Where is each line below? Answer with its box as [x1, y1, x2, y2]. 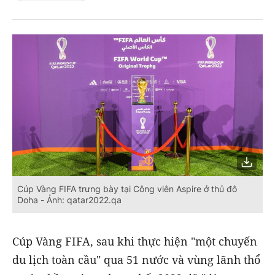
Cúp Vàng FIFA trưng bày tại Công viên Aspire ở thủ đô [17, 183, 237, 194]
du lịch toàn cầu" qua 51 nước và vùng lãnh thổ [12, 252, 260, 267]
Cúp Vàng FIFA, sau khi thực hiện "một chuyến [12, 233, 257, 249]
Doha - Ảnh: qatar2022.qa [17, 194, 122, 205]
